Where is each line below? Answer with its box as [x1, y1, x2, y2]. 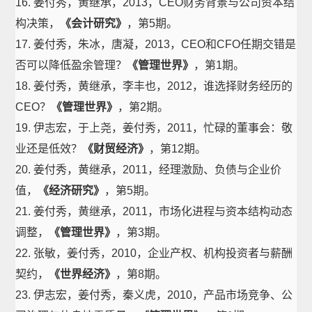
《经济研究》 [38, 185, 105, 196]
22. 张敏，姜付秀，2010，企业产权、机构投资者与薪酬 [15, 247, 293, 259]
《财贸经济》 [82, 143, 150, 155]
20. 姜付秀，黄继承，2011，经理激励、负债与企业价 [15, 164, 282, 175]
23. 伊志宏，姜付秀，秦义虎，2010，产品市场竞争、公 [15, 289, 293, 301]
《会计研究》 [60, 17, 127, 29]
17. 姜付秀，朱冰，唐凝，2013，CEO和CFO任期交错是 [15, 38, 297, 50]
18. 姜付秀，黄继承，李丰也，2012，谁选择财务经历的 [15, 80, 293, 92]
